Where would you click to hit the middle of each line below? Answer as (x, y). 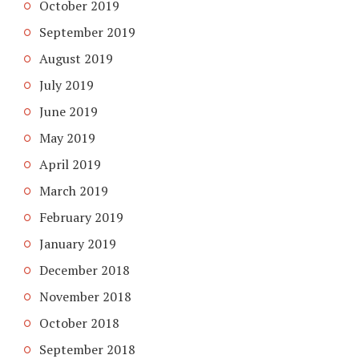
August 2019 (76, 58)
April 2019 (70, 164)
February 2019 (81, 217)
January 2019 (78, 243)
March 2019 (74, 190)
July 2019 (67, 85)
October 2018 (79, 323)
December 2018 (85, 270)
